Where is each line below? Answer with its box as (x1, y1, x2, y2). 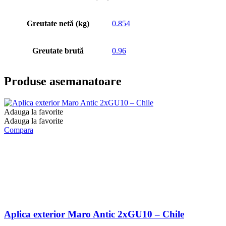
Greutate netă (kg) (26, 19, 89, 28)
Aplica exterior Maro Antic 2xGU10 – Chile (4, 209, 184, 220)
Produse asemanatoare (4, 75, 122, 88)
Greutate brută (32, 46, 84, 55)
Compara (4, 126, 33, 135)
